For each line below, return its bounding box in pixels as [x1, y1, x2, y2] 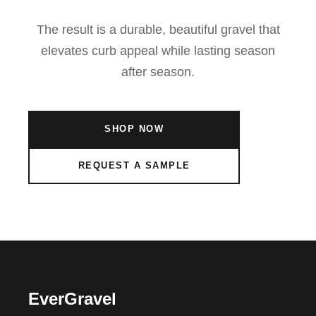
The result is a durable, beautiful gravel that [36, 23, 280, 37]
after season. [121, 65, 195, 79]
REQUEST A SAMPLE [78, 160, 190, 171]
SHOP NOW [104, 123, 164, 134]
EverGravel [28, 289, 116, 308]
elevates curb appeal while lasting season [41, 44, 275, 58]
